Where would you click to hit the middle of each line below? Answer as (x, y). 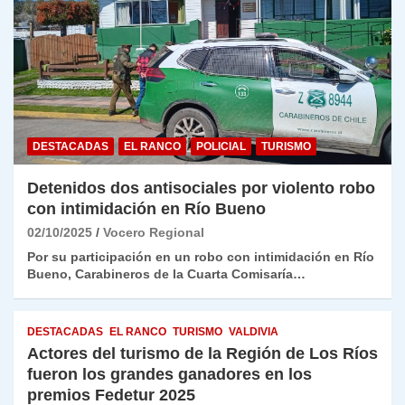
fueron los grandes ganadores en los (170, 374)
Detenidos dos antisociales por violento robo (201, 188)
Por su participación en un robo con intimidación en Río (201, 256)
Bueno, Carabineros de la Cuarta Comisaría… (166, 273)
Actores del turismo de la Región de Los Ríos (202, 353)
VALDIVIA (254, 331)
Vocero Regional (154, 232)
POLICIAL (221, 146)
